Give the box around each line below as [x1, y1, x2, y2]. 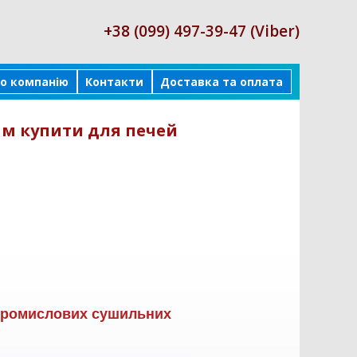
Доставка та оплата [160, 74, 283, 89]
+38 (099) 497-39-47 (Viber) [104, 21, 300, 41]
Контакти [85, 74, 143, 89]
